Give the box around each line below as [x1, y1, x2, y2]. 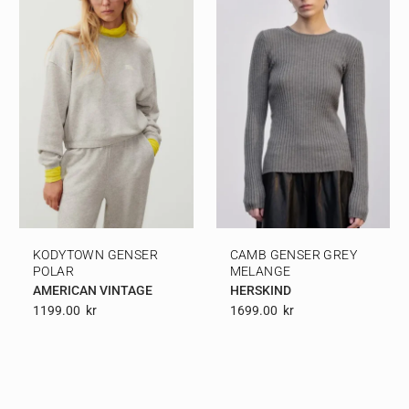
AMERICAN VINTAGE [33, 282, 152, 298]
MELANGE [229, 263, 291, 278]
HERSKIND [229, 282, 291, 298]
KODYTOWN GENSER [33, 246, 159, 262]
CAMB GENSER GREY [229, 246, 357, 262]
